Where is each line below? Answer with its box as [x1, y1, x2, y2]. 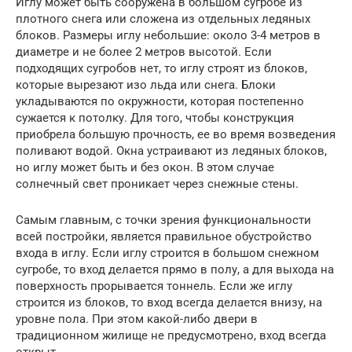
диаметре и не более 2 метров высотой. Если [16, 44, 272, 59]
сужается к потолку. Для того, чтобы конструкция [16, 110, 294, 125]
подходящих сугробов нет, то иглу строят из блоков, [16, 60, 307, 75]
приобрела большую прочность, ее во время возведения [16, 126, 335, 141]
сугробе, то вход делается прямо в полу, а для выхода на [16, 262, 334, 277]
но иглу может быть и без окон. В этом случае [16, 159, 274, 174]
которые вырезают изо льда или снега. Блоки [16, 77, 276, 92]
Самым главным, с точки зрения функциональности [16, 212, 311, 227]
